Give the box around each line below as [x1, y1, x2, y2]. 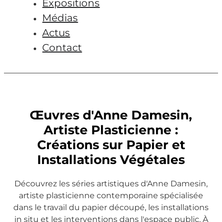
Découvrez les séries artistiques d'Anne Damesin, [14, 178, 208, 189]
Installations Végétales [37, 152, 185, 167]
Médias [42, 11, 78, 24]
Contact [42, 41, 82, 54]
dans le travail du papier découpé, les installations [13, 202, 209, 213]
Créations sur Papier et [37, 137, 185, 153]
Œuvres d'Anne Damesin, [30, 108, 192, 123]
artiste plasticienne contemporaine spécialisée [19, 190, 203, 201]
